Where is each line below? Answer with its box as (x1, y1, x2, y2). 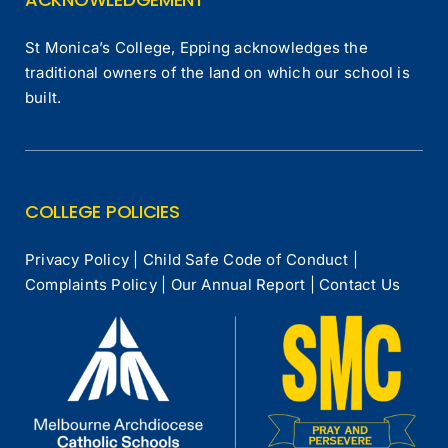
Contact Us (319, 275, 401, 295)
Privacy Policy (25, 250, 130, 270)
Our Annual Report (170, 275, 306, 295)
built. (25, 88, 62, 108)
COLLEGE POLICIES (25, 199, 180, 225)
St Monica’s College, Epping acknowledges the (25, 38, 368, 58)
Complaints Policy (25, 275, 157, 295)
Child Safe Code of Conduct (142, 250, 349, 270)
